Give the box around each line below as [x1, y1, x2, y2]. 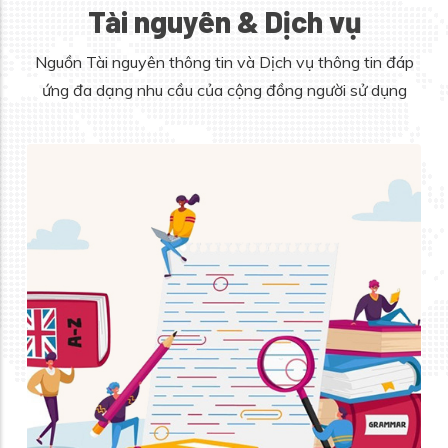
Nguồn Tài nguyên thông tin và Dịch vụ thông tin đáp [34, 52, 414, 72]
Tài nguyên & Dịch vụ [87, 3, 361, 39]
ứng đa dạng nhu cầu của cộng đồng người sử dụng [41, 80, 407, 100]
